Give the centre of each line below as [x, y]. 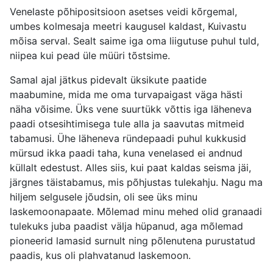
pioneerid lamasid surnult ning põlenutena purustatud [133, 241]
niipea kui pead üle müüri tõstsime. [90, 56]
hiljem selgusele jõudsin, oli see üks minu [104, 197]
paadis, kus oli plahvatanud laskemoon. [100, 256]
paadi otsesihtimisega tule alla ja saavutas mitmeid [127, 124]
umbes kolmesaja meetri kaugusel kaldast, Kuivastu [128, 27]
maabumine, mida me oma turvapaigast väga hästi [126, 95]
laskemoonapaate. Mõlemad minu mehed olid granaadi [136, 212]
